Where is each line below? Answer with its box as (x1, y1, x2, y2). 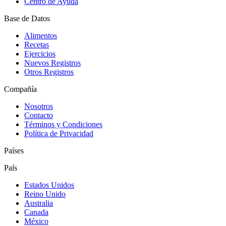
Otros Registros (24, 67, 74, 76)
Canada (24, 207, 48, 216)
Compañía (4, 84, 37, 93)
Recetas (24, 40, 49, 49)
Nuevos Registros (24, 58, 81, 67)
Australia (24, 198, 53, 207)
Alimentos (24, 31, 57, 40)
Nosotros (24, 101, 53, 110)
